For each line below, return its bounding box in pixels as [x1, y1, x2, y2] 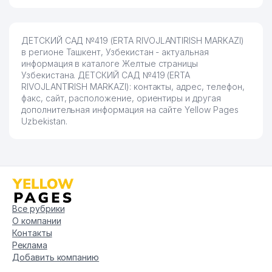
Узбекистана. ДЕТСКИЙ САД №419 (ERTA [21, 70, 191, 80]
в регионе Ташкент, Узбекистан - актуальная [21, 47, 209, 57]
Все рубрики [12, 203, 65, 214]
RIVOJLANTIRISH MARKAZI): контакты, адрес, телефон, [21, 81, 245, 92]
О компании [12, 215, 61, 226]
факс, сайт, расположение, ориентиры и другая [21, 93, 221, 103]
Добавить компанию [12, 251, 100, 262]
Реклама [12, 239, 47, 250]
